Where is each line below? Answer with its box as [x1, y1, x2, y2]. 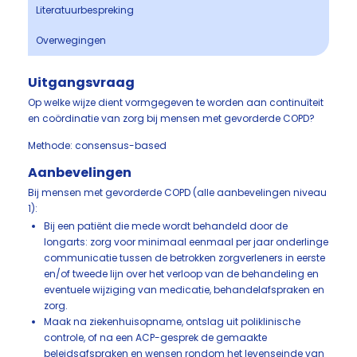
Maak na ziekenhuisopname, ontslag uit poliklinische [44, 315, 300, 328]
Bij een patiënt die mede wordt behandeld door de [44, 219, 288, 233]
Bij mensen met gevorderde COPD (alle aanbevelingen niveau [28, 186, 327, 199]
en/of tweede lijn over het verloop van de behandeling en [44, 267, 319, 280]
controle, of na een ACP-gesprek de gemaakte [44, 331, 267, 344]
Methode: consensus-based [28, 139, 167, 152]
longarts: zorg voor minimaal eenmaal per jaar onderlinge [44, 235, 328, 249]
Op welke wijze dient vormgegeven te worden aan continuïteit [28, 96, 324, 109]
